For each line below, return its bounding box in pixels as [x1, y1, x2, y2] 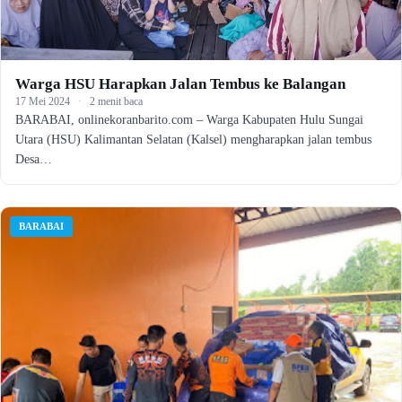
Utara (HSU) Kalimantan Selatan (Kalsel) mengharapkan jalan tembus [15, 133, 371, 147]
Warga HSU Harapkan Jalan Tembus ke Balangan [15, 75, 345, 93]
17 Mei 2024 [15, 95, 70, 109]
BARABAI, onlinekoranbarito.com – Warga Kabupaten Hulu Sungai [15, 113, 363, 127]
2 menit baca [90, 95, 143, 109]
